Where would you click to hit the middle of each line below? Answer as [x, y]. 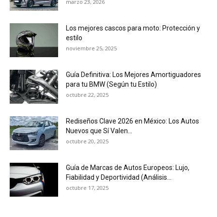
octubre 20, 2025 [87, 141]
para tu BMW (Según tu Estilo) [111, 85]
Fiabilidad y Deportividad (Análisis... [119, 178]
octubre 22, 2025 [87, 95]
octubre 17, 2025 [87, 188]
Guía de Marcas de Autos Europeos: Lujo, [128, 168]
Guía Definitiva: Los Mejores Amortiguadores [133, 75]
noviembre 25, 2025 [91, 48]
